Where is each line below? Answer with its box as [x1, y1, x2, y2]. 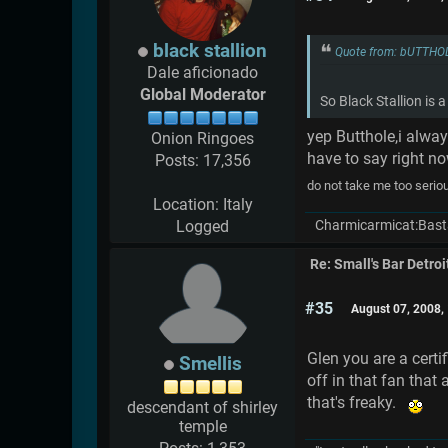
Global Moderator [139, 85, 266, 105]
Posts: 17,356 [154, 151, 251, 171]
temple [178, 417, 227, 437]
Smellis [178, 352, 242, 376]
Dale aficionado [147, 63, 258, 83]
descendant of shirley [127, 398, 278, 418]
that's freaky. [307, 393, 408, 413]
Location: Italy [152, 195, 253, 215]
